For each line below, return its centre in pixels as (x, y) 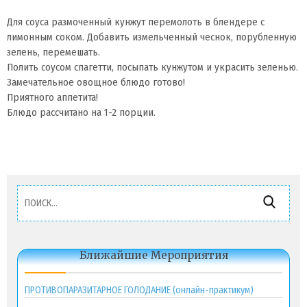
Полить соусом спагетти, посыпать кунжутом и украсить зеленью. (152, 67)
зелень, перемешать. (53, 52)
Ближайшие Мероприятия (153, 255)
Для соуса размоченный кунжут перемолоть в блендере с (136, 22)
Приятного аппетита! (52, 97)
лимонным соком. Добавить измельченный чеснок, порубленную (152, 37)
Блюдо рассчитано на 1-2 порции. (81, 112)
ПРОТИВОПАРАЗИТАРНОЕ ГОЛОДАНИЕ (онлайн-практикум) (139, 290)
